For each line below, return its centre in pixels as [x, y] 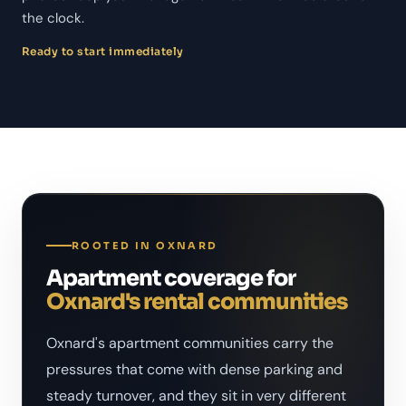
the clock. [53, 18]
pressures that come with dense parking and [194, 369]
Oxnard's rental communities [197, 301]
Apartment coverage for [171, 278]
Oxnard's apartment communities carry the [190, 343]
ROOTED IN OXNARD [145, 245]
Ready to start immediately [103, 51]
